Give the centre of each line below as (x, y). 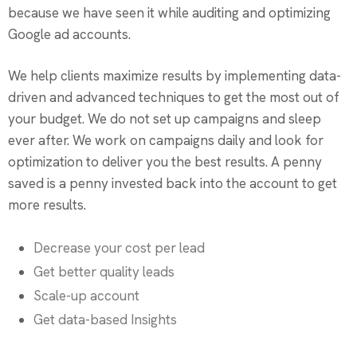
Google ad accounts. (69, 34)
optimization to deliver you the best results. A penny (165, 162)
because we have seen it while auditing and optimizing (169, 13)
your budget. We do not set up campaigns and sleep (165, 119)
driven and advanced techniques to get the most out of (174, 97)
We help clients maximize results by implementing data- (175, 76)
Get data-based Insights (105, 320)
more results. (47, 205)
